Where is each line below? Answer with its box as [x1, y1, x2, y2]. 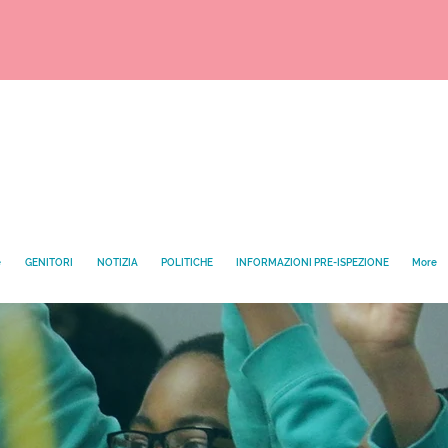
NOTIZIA [96, 257, 138, 268]
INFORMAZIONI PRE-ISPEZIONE [235, 257, 389, 268]
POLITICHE [160, 257, 213, 268]
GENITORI [25, 257, 73, 268]
